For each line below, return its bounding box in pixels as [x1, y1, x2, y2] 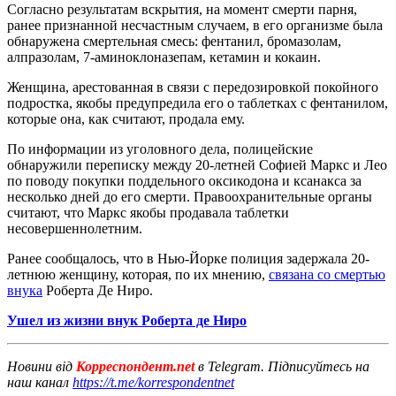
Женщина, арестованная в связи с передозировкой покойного [7, 79, 378, 95]
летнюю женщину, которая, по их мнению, [7, 266, 269, 282]
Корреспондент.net [72, 358, 198, 374]
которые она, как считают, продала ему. [7, 110, 245, 126]
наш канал [7, 374, 72, 390]
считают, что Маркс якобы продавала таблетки [7, 204, 289, 220]
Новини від [7, 358, 72, 374]
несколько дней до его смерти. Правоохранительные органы [7, 188, 372, 204]
